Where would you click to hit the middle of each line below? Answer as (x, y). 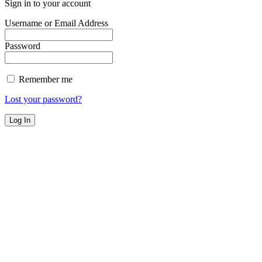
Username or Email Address (56, 23)
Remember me (44, 79)
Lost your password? (43, 99)
